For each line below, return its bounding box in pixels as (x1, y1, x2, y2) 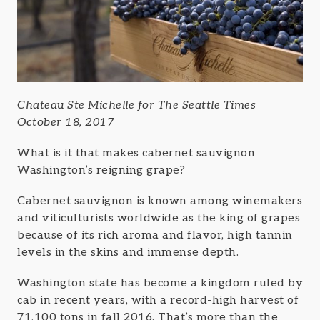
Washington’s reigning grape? (17, 163, 185, 177)
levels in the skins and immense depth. (17, 246, 239, 260)
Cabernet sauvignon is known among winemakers (17, 194, 302, 209)
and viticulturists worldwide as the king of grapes (17, 211, 300, 226)
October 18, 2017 (17, 115, 114, 129)
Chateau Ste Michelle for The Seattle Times (17, 98, 256, 112)
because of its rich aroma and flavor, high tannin (17, 229, 293, 243)
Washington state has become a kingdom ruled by (17, 276, 303, 291)
